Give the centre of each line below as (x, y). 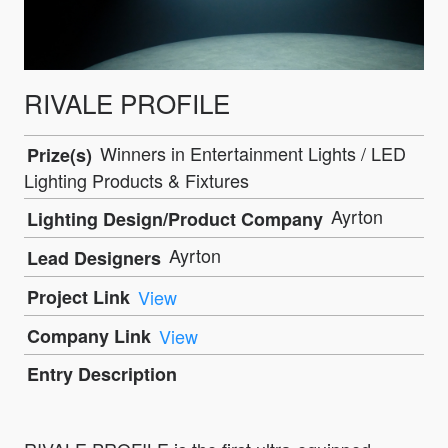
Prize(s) (59, 155)
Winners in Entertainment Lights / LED (250, 152)
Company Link (89, 335)
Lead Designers (94, 257)
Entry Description (102, 374)
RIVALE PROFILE (127, 102)
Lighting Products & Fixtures (136, 180)
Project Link (78, 296)
